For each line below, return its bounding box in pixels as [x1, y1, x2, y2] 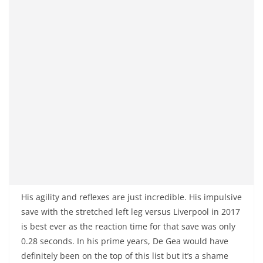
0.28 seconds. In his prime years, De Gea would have [21, 235, 228, 247]
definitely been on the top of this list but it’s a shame [21, 249, 228, 261]
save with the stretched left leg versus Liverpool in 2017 [21, 205, 240, 217]
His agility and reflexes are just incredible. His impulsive [21, 191, 242, 203]
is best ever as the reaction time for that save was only [21, 220, 235, 232]
